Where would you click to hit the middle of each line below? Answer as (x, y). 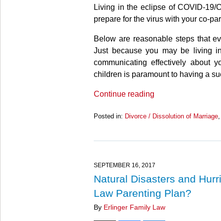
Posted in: (108, 116)
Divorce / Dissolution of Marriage (171, 116)
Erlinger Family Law (134, 207)
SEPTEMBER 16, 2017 (125, 165)
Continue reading (124, 94)
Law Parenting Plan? (143, 193)
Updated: (106, 125)
